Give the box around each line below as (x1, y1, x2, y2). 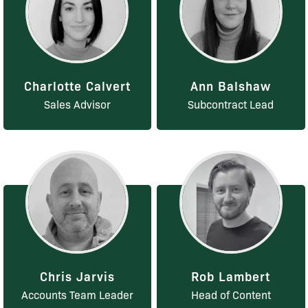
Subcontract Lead (188, 97, 274, 112)
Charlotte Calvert (23, 77, 131, 94)
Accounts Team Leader (21, 287, 133, 302)
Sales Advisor (43, 97, 111, 112)
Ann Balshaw (190, 77, 272, 94)
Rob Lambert (191, 267, 271, 285)
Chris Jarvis (39, 267, 115, 285)
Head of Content (190, 287, 271, 302)
